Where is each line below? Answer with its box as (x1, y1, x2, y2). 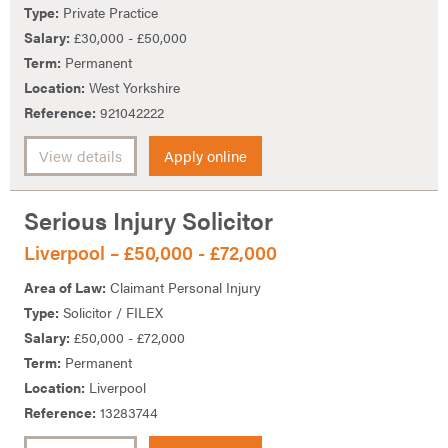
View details (39, 145, 122, 168)
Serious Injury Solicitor (24, 203, 273, 238)
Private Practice (59, 2, 158, 23)
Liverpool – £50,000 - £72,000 (24, 239, 277, 267)
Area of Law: (24, 276, 106, 297)
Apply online (164, 145, 247, 168)
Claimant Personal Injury (106, 276, 261, 297)
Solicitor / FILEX (59, 301, 163, 322)
